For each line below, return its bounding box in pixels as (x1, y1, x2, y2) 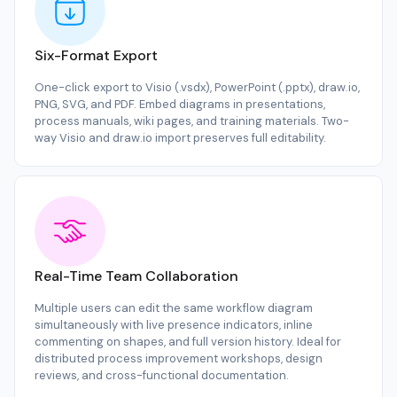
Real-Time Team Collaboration (35, 267, 238, 286)
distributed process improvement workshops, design (35, 351, 323, 367)
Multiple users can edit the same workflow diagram (35, 300, 313, 316)
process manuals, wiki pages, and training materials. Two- (35, 113, 349, 129)
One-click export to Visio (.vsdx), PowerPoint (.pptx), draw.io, (35, 80, 360, 96)
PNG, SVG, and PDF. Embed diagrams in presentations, (35, 97, 325, 113)
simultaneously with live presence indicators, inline (35, 317, 313, 333)
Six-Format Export (35, 46, 158, 66)
